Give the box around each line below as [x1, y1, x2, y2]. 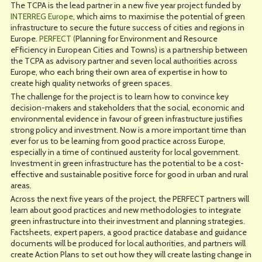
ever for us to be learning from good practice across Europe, [10, 136, 225, 146]
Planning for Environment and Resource [75, 33, 218, 44]
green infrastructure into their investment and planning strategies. [10, 216, 245, 226]
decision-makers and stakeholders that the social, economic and [10, 102, 244, 113]
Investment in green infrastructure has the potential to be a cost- [10, 158, 244, 168]
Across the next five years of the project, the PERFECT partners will [10, 194, 249, 204]
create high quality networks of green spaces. [10, 78, 172, 88]
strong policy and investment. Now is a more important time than [10, 125, 246, 135]
